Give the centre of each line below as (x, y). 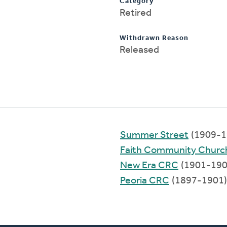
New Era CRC (149, 165)
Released (139, 50)
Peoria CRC (145, 181)
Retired (136, 13)
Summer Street (154, 135)
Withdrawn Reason (154, 38)
